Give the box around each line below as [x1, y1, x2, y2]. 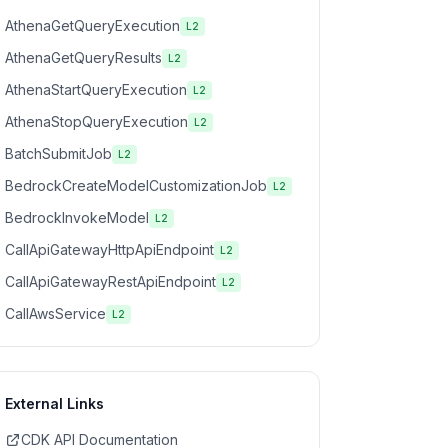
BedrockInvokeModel [5, 209, 149, 226]
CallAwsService [5, 305, 106, 322]
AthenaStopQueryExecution [5, 113, 188, 130]
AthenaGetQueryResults [5, 49, 162, 66]
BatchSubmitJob [5, 145, 112, 162]
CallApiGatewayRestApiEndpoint [5, 273, 216, 290]
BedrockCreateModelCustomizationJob [5, 177, 267, 194]
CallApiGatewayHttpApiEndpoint [5, 241, 214, 258]
